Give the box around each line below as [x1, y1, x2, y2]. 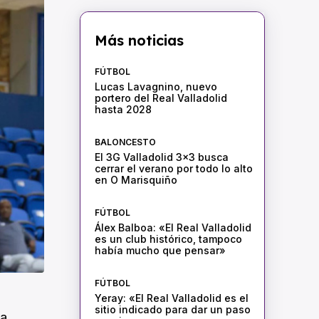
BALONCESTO [94, 137, 156, 148]
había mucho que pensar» [94, 244, 226, 257]
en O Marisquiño [94, 174, 177, 187]
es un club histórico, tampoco [94, 233, 242, 246]
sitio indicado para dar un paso [94, 303, 251, 316]
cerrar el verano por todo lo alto [94, 162, 253, 175]
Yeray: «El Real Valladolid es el [94, 292, 249, 305]
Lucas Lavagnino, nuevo [94, 80, 217, 93]
